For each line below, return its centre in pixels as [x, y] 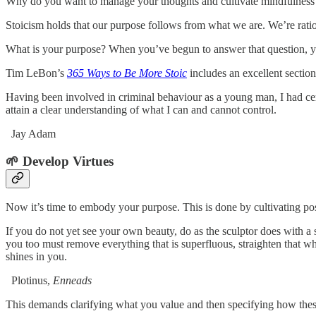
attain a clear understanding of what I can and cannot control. [141, 109]
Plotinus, [29, 281]
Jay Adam [31, 133]
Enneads [72, 281]
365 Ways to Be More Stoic [127, 73]
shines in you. [36, 257]
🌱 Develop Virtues [60, 161]
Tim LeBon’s [36, 73]
